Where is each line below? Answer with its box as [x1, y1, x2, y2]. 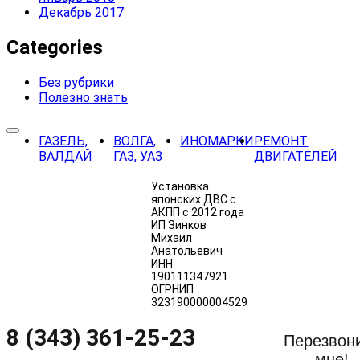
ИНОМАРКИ [180, 133, 255, 149]
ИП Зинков [151, 218, 207, 231]
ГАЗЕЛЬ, [39, 133, 88, 149]
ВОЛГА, [113, 133, 157, 149]
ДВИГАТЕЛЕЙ [254, 148, 338, 164]
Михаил [151, 231, 192, 244]
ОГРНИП [151, 282, 194, 296]
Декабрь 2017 [39, 4, 124, 20]
